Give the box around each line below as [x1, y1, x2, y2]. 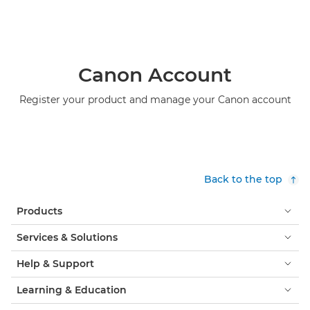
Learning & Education [17, 283, 127, 296]
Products [17, 204, 62, 217]
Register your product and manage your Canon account [19, 93, 291, 106]
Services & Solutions [17, 230, 118, 244]
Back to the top [204, 172, 282, 185]
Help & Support [17, 257, 94, 270]
